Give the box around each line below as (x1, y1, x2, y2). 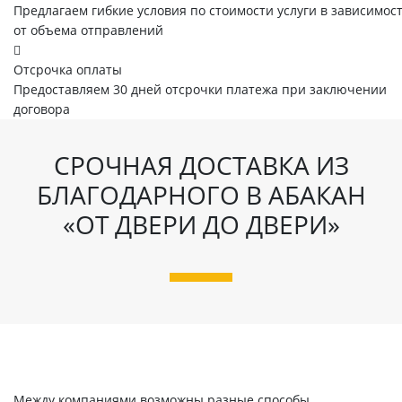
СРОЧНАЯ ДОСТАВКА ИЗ (53, 148, 349, 183)
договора (13, 100, 70, 118)
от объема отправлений (13, 22, 163, 39)
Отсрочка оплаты (13, 61, 122, 79)
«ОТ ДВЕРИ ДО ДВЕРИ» (62, 207, 340, 242)
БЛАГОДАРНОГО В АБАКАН (36, 178, 366, 213)
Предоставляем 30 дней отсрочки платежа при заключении (13, 81, 387, 99)
